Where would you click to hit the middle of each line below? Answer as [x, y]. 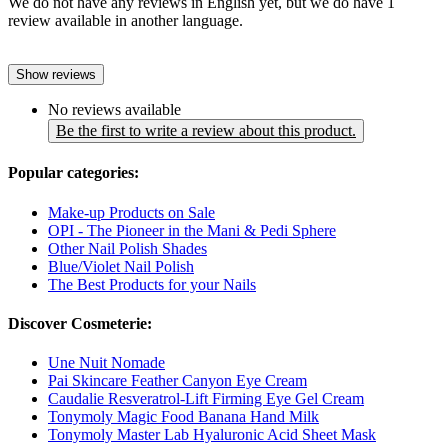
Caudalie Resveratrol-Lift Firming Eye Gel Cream [206, 399]
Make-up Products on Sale [131, 212]
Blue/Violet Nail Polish [121, 266]
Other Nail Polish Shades [127, 248]
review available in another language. [125, 21]
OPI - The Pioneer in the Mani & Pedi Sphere [192, 230]
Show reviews [56, 75]
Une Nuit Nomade [106, 363]
